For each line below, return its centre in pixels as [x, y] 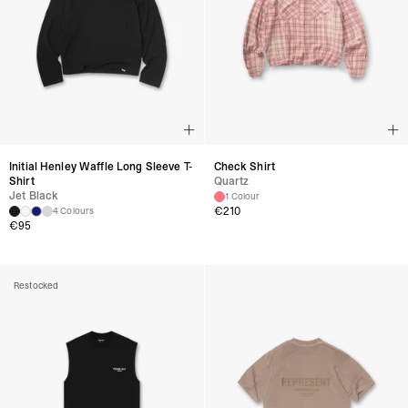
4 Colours [74, 211]
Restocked [36, 286]
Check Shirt [244, 167]
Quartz [231, 182]
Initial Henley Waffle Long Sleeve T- [101, 167]
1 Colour [242, 197]
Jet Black [34, 196]
